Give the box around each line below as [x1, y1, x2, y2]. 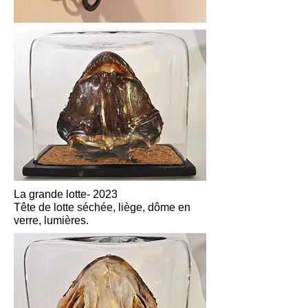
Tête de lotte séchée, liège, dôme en [14, 201, 190, 213]
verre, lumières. [14, 214, 89, 226]
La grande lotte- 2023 [14, 188, 118, 200]
